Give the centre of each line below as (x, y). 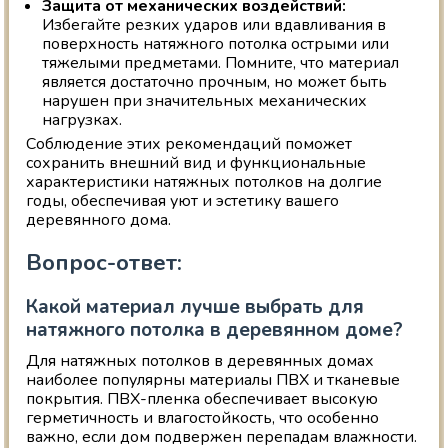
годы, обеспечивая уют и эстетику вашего (183, 201)
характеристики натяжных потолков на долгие (204, 182)
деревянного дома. (99, 220)
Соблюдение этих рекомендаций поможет (189, 144)
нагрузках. (82, 120)
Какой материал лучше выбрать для (195, 307)
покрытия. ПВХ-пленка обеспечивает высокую (202, 399)
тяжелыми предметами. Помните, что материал (221, 63)
